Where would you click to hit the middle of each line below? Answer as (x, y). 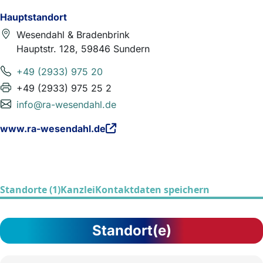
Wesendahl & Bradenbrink (73, 35)
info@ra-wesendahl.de (66, 104)
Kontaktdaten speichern (152, 190)
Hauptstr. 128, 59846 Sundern (83, 49)
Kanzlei (78, 190)
